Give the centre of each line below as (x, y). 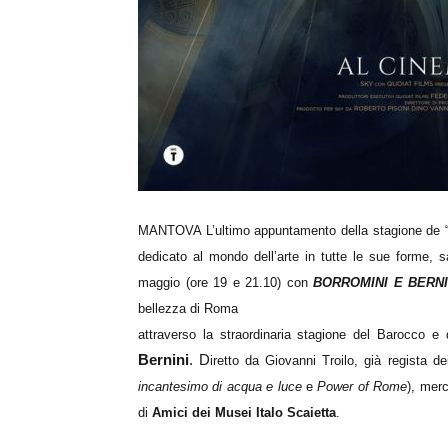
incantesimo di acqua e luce (220, 386)
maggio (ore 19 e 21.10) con (226, 282)
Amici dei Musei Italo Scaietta (244, 412)
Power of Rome (362, 386)
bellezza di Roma (188, 308)
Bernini (163, 359)
